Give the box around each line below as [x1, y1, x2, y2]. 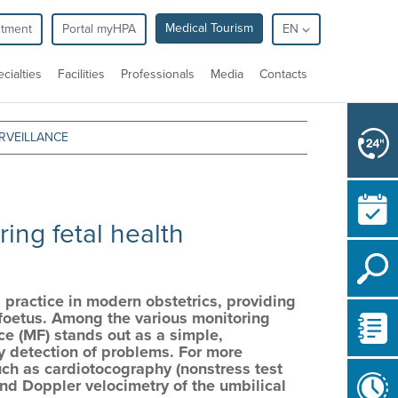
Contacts [259, 67, 307, 82]
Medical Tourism [165, 20, 253, 36]
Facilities [58, 67, 105, 82]
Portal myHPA [62, 21, 136, 36]
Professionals [121, 67, 195, 82]
